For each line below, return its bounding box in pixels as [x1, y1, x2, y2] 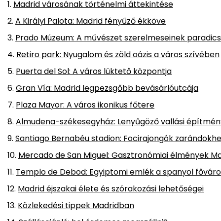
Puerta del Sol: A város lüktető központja [16, 66, 172, 77]
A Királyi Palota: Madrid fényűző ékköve [15, 15, 166, 27]
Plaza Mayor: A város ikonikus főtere [16, 99, 154, 111]
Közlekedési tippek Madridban [18, 200, 134, 212]
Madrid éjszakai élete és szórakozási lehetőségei [18, 183, 204, 195]
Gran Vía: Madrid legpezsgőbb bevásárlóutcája [16, 82, 198, 94]
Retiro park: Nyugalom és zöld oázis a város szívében [16, 49, 220, 61]
